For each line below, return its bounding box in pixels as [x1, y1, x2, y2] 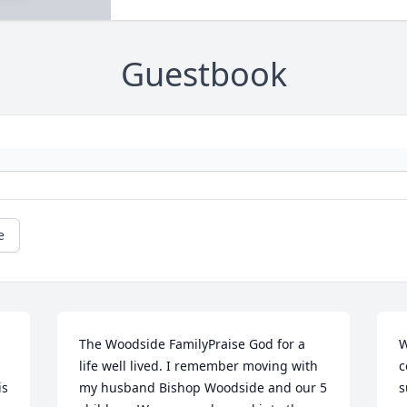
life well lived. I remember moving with [79, 357, 319, 375]
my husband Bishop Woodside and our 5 [79, 379, 328, 397]
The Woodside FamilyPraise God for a [79, 335, 306, 353]
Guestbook [120, 52, 287, 97]
